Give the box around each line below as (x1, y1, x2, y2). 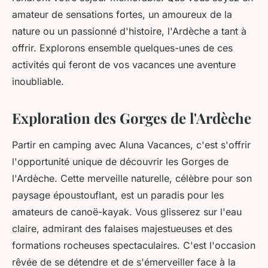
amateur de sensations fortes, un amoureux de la (12, 8, 232, 21)
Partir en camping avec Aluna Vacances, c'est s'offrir (12, 139, 251, 151)
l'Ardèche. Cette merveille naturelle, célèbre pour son (12, 172, 252, 185)
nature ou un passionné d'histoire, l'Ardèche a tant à (12, 25, 246, 38)
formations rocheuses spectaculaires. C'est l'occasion (12, 239, 255, 252)
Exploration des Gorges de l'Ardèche (12, 108, 251, 128)
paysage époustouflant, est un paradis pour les (12, 189, 224, 202)
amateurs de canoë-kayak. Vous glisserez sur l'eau (12, 206, 242, 218)
